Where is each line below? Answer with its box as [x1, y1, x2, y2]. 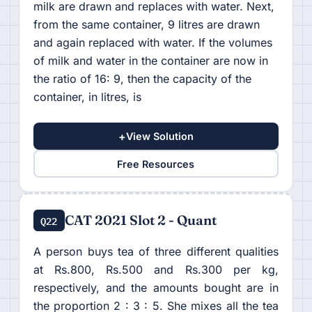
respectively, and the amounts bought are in [33, 281, 279, 295]
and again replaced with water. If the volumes [33, 36, 272, 49]
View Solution [125, 130, 194, 142]
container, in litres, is [33, 90, 141, 104]
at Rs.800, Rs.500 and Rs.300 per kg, [33, 263, 279, 276]
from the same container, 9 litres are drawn [33, 17, 260, 31]
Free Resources [117, 157, 195, 170]
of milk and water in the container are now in [33, 54, 268, 68]
